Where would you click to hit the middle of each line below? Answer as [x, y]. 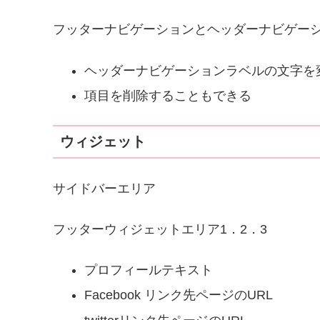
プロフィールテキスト [148, 270]
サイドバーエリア [104, 188]
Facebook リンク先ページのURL [178, 295]
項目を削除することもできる [167, 96]
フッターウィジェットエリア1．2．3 [160, 229]
